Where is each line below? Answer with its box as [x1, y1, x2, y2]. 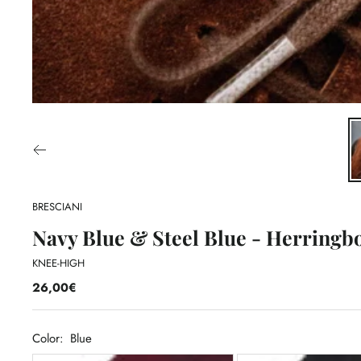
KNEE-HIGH [32, 255, 85, 271]
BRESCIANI [32, 199, 82, 214]
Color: [32, 330, 64, 347]
